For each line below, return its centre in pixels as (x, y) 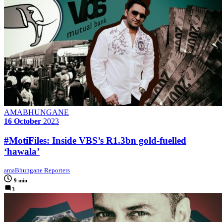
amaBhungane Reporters (37, 170)
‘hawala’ (22, 152)
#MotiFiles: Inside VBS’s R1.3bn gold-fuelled (95, 141)
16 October (23, 121)
